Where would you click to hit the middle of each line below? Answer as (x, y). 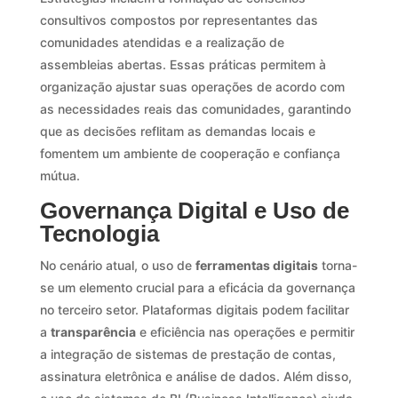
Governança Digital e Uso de (194, 210)
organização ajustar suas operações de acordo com (192, 86)
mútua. (60, 175)
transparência (93, 331)
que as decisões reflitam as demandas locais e (177, 131)
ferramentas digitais (256, 265)
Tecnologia (99, 233)
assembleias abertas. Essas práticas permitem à (183, 64)
